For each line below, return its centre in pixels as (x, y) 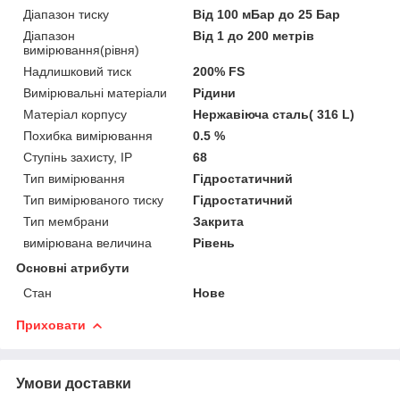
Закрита (219, 221)
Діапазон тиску (66, 14)
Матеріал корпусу (75, 114)
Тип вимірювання (74, 178)
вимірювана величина (87, 242)
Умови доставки (74, 383)
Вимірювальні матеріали (95, 92)
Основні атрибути (73, 267)
